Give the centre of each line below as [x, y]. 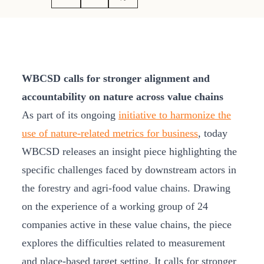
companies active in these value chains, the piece [127, 225]
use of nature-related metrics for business [110, 133]
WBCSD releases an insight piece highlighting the [129, 152]
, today [213, 133]
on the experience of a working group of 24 [115, 207]
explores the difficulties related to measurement [123, 243]
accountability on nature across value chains [123, 97]
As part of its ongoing [70, 115]
